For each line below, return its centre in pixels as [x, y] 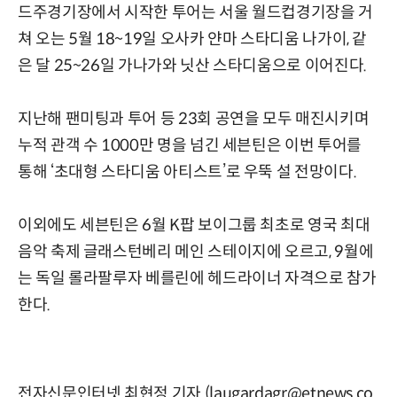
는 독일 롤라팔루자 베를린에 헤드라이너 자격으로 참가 [197, 279]
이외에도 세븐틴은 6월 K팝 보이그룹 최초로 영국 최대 [194, 226]
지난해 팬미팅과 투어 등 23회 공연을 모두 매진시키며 [194, 119]
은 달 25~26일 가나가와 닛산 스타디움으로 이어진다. [192, 66]
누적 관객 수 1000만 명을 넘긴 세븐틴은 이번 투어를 [190, 146]
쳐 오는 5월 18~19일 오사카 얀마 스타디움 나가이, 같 [193, 39]
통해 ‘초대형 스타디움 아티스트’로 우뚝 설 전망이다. [187, 172]
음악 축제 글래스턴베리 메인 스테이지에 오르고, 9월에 [196, 252]
